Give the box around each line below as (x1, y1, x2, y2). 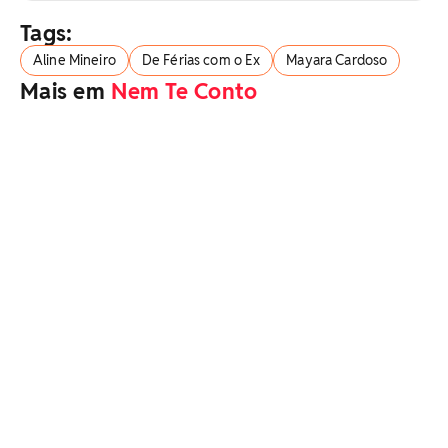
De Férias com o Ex (141, 50, 261, 69)
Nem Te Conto (111, 76, 258, 105)
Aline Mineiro (33, 50, 116, 69)
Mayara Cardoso (286, 50, 388, 69)
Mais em (20, 76, 112, 105)
